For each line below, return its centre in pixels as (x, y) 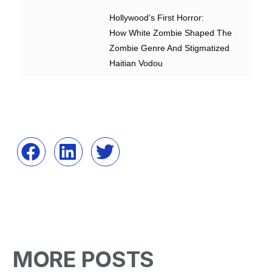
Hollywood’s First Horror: (157, 18)
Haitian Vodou (136, 63)
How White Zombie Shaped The (171, 33)
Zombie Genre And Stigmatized (170, 48)
